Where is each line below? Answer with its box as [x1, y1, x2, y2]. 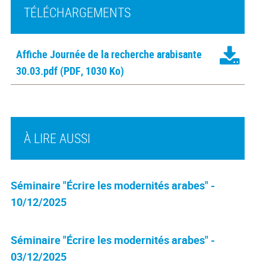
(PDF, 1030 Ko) [59, 63, 124, 78]
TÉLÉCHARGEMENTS [23, 3, 131, 21]
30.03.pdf [15, 63, 58, 78]
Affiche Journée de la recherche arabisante [15, 46, 202, 61]
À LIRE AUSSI [23, 129, 90, 147]
